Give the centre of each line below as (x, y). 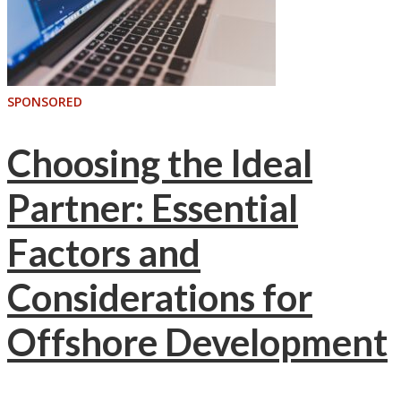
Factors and (104, 253)
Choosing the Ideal (160, 163)
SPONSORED (45, 101)
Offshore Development (197, 342)
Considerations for (160, 298)
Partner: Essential (153, 208)
